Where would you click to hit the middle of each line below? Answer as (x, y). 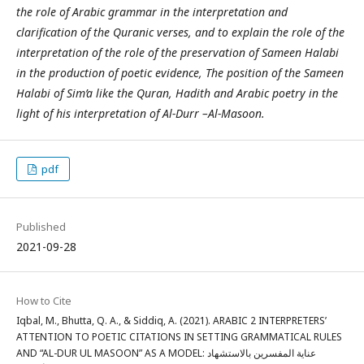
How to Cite (44, 301)
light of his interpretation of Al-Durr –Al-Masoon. (141, 113)
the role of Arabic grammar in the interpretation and (152, 12)
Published (41, 227)
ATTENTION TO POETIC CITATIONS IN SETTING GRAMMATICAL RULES (179, 337)
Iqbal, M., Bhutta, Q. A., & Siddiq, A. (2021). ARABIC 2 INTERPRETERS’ (171, 321)
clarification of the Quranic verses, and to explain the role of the (180, 32)
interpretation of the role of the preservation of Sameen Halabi (178, 52)
